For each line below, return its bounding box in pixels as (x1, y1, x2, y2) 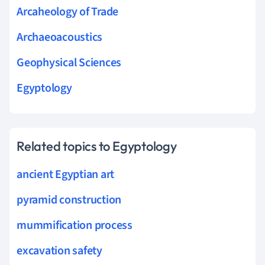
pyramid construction (17, 191, 122, 208)
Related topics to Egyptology (17, 137, 177, 154)
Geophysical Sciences (17, 54, 122, 71)
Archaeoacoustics (17, 28, 103, 46)
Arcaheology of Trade (17, 3, 119, 20)
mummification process (17, 216, 132, 234)
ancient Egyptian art (17, 166, 115, 183)
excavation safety (17, 242, 102, 259)
